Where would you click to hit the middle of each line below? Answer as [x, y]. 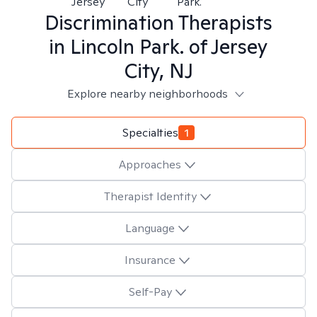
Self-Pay [150, 292]
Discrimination [109, 22]
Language [150, 228]
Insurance [150, 260]
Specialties [150, 132]
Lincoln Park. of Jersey [169, 46]
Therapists [223, 22]
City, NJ [158, 70]
